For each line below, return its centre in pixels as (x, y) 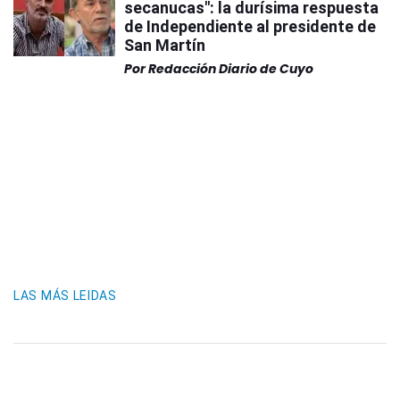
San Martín (165, 45)
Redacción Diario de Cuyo (231, 69)
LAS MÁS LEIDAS (65, 296)
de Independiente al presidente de (250, 26)
